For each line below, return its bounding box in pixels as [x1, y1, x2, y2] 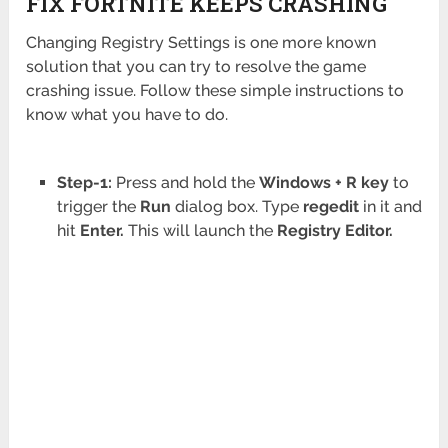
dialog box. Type [170, 197, 303, 217]
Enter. [79, 221, 124, 241]
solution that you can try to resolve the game [26, 57, 367, 77]
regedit [302, 197, 359, 217]
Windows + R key [258, 173, 389, 193]
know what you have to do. [26, 105, 229, 125]
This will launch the [123, 221, 277, 241]
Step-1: [56, 173, 112, 193]
